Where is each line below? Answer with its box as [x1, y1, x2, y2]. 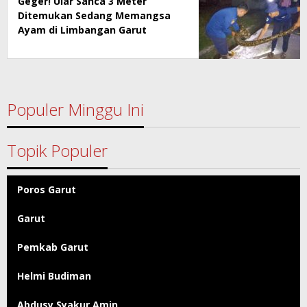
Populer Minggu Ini [7, 97, 144, 121]
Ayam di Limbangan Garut [18, 23, 147, 36]
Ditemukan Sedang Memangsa [18, 8, 171, 22]
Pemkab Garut [17, 240, 88, 254]
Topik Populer [7, 138, 108, 162]
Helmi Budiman [17, 269, 91, 282]
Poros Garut [17, 182, 76, 196]
